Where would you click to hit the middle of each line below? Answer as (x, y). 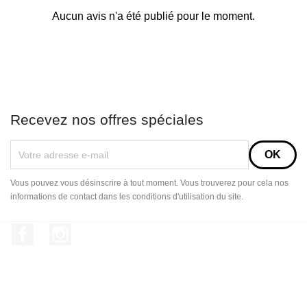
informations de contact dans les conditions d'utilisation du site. (127, 196)
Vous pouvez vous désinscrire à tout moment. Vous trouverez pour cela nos (149, 183)
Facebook (58, 230)
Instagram (95, 230)
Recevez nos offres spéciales (107, 119)
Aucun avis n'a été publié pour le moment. (153, 16)
